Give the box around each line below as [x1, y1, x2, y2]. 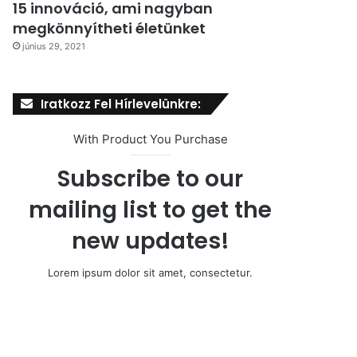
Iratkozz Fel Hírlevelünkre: [41, 96, 202, 113]
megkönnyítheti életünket [13, 18, 206, 39]
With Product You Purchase [73, 131, 228, 147]
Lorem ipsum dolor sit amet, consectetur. [48, 266, 253, 280]
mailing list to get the [29, 194, 272, 226]
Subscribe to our [57, 163, 243, 195]
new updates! [71, 226, 229, 257]
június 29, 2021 [22, 41, 86, 53]
